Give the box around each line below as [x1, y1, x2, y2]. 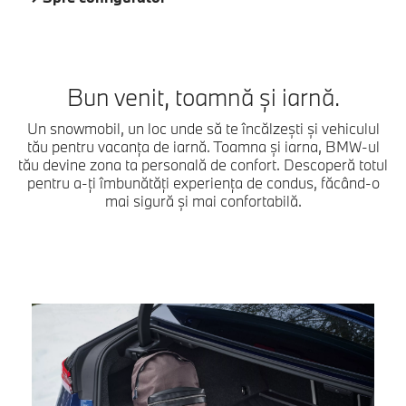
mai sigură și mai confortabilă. [104, 191, 302, 211]
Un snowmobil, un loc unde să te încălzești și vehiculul [26, 119, 380, 139]
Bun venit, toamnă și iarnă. [66, 82, 340, 113]
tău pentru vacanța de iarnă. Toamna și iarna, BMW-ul [26, 137, 380, 157]
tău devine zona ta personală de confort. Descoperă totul [18, 155, 388, 175]
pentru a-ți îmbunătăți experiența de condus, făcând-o [26, 173, 380, 193]
